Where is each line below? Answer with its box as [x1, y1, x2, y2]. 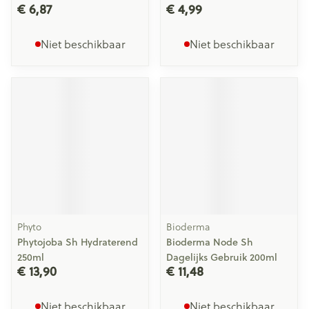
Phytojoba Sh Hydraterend [17, 235, 138, 249]
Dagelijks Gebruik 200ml [166, 250, 277, 264]
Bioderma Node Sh [166, 235, 253, 249]
